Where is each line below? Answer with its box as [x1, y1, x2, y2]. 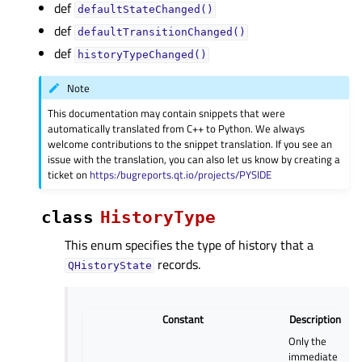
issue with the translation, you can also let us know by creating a [48, 151, 341, 168]
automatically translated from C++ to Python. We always [48, 120, 305, 137]
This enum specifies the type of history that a [65, 235, 314, 255]
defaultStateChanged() [77, 3, 213, 16]
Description [289, 311, 342, 328]
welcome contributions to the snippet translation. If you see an [48, 136, 333, 153]
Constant [162, 311, 204, 328]
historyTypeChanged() [77, 48, 207, 61]
